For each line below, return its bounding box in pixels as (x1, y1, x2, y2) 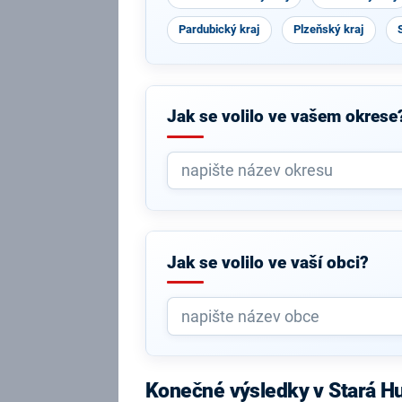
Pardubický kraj (179, 22, 260, 36)
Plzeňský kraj (293, 22, 364, 36)
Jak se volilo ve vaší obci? (166, 252, 369, 273)
